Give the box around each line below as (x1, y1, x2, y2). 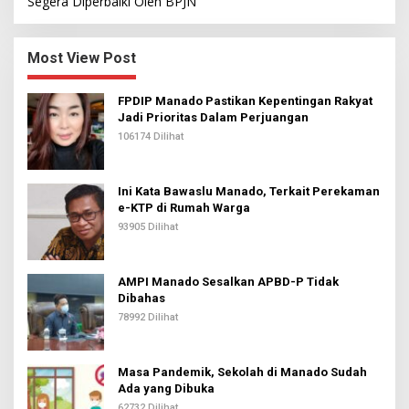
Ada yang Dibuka (118, 381, 215, 395)
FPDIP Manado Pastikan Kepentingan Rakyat (118, 93, 372, 108)
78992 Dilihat (118, 310, 178, 323)
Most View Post (27, 48, 136, 67)
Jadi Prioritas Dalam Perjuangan (118, 110, 309, 124)
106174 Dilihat (118, 130, 184, 142)
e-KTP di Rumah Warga (118, 200, 250, 215)
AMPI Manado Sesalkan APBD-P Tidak (118, 274, 339, 288)
